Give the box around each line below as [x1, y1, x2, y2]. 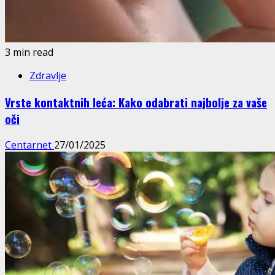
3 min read [5, 45, 53, 59]
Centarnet [5, 138, 54, 152]
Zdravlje [29, 69, 66, 82]
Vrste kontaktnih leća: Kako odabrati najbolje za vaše [5, 93, 267, 110]
